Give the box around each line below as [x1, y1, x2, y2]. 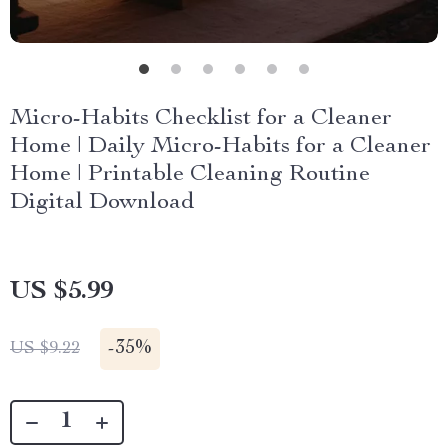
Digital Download [10, 191, 195, 215]
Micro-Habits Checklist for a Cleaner [10, 107, 392, 131]
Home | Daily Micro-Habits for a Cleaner [10, 135, 431, 159]
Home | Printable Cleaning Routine [10, 163, 370, 187]
